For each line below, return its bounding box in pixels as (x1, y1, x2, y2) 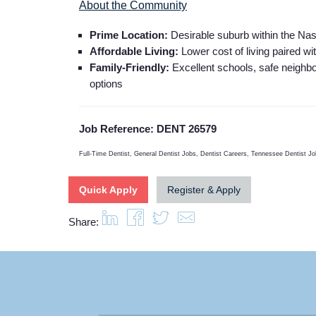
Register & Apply (167, 183, 241, 195)
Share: (68, 215, 99, 228)
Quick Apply (79, 183, 138, 195)
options (90, 77, 123, 90)
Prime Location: (90, 28, 168, 41)
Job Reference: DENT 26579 (79, 122, 217, 135)
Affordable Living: (90, 44, 178, 57)
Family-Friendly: (90, 61, 169, 73)
